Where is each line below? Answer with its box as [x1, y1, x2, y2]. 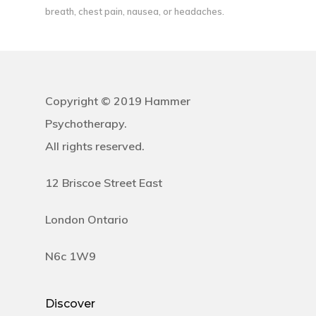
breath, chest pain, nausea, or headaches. [45, 6, 225, 18]
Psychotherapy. [45, 116, 127, 131]
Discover [45, 297, 95, 311]
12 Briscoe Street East [45, 176, 162, 190]
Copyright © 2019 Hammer [45, 94, 190, 109]
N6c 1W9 [45, 249, 96, 264]
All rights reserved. [45, 139, 145, 154]
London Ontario [45, 212, 128, 227]
